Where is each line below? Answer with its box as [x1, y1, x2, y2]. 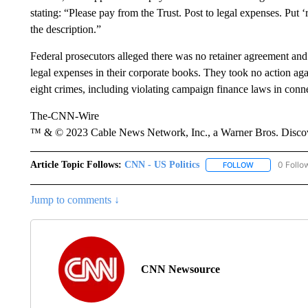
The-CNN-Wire [30, 110, 99, 122]
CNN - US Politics [124, 159, 199, 170]
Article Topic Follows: [30, 159, 122, 170]
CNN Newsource [140, 263, 220, 276]
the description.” [30, 23, 101, 35]
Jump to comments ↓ [30, 194, 120, 206]
